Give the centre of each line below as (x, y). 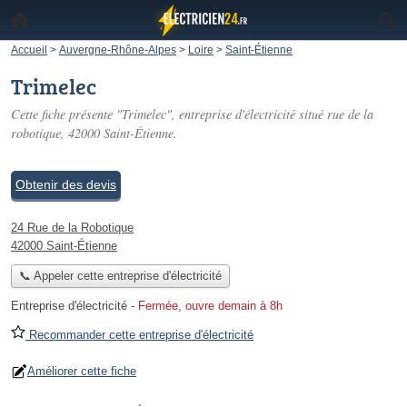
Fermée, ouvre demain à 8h (210, 306)
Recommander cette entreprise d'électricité (139, 335)
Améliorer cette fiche (82, 372)
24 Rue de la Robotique (72, 228)
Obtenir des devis (66, 184)
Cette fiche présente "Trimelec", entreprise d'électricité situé (169, 114)
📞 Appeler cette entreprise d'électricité (120, 276)
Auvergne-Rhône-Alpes (118, 50)
